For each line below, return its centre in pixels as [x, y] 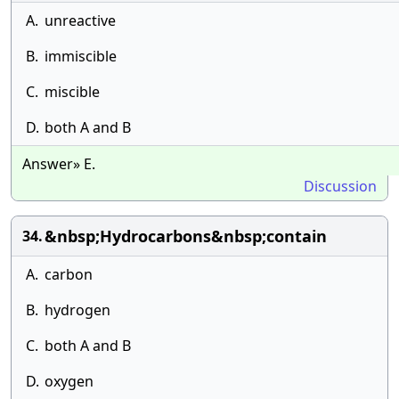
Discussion [340, 186]
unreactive [80, 20]
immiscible [81, 56]
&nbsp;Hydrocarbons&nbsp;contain [186, 236]
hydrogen [77, 310]
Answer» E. [59, 164]
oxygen [69, 381]
